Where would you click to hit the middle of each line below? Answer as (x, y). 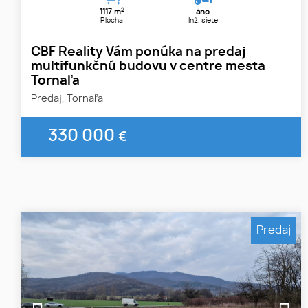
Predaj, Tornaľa (67, 98)
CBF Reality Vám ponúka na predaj (139, 52)
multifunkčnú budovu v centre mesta (148, 66)
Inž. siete (203, 20)
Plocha (112, 20)
